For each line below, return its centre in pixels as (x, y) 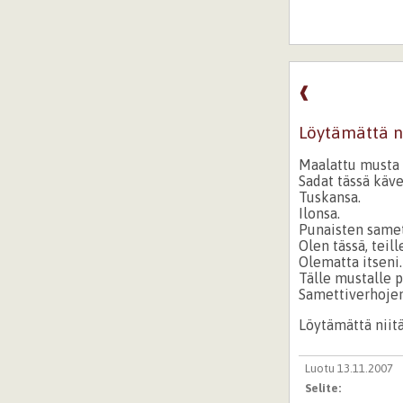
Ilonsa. (320, 213)
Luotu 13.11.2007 (349, 369)
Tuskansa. (330, 197)
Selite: (324, 389)
